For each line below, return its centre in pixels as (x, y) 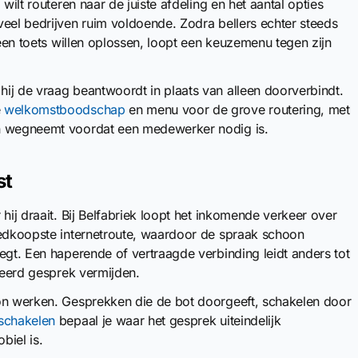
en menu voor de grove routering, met (237, 109)
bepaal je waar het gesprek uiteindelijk (168, 320)
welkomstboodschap (65, 109)
